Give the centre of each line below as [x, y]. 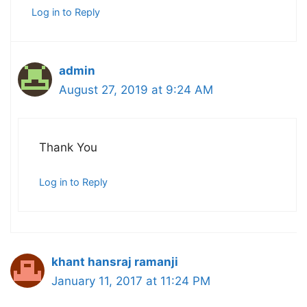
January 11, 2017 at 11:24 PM [131, 281]
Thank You [68, 147]
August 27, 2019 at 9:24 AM [136, 90]
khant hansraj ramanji [115, 262]
